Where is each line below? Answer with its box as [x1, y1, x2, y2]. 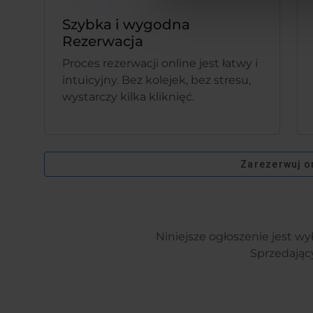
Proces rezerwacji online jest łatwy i [62, 57, 259, 70]
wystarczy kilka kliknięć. [62, 90, 195, 103]
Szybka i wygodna [62, 16, 191, 33]
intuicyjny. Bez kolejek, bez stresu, [62, 73, 252, 87]
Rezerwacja [62, 33, 144, 50]
